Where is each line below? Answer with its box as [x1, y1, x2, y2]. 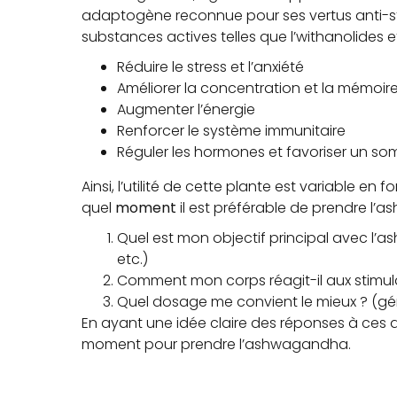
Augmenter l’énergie [117, 99, 255, 120]
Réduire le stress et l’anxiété [117, 57, 304, 77]
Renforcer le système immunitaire [117, 121, 346, 141]
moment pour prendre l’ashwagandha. [82, 334, 351, 354]
